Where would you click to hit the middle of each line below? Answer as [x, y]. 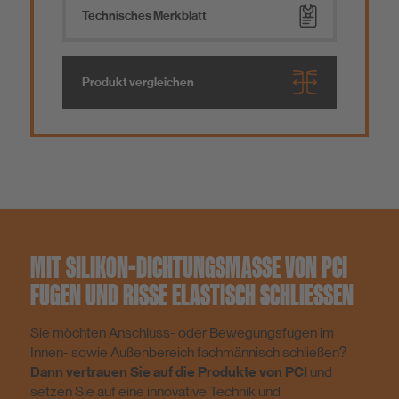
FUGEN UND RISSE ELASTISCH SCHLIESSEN [186, 295]
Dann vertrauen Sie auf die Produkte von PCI [169, 373]
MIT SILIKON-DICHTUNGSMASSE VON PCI [189, 268]
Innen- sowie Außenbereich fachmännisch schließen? [188, 353]
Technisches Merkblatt [144, 16]
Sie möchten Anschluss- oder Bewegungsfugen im [182, 333]
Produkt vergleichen [138, 82]
